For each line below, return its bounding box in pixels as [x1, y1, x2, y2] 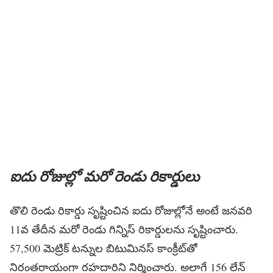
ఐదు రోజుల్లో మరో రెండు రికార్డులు [10, 166, 199, 187]
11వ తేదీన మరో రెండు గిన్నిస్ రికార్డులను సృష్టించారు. [10, 222, 238, 237]
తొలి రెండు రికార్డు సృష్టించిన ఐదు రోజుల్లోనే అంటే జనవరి [10, 203, 252, 218]
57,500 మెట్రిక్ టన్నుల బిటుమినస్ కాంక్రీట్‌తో [10, 241, 197, 256]
